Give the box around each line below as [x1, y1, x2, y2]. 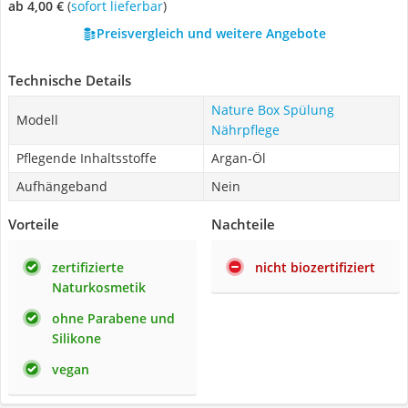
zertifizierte [52, 259, 124, 276]
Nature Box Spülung [211, 101, 334, 118]
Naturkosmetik [52, 279, 146, 296]
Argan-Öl [211, 149, 266, 167]
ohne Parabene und [52, 310, 175, 327]
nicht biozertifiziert [255, 259, 375, 276]
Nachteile [211, 215, 275, 233]
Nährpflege [211, 121, 280, 138]
